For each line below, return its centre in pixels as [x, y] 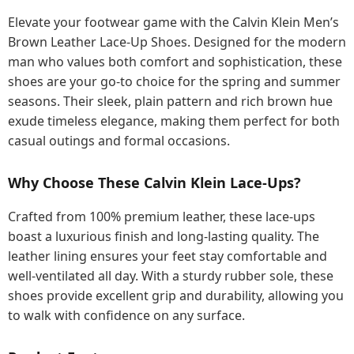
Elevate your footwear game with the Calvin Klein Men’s [173, 22]
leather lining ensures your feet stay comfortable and [168, 256]
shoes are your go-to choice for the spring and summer [174, 81]
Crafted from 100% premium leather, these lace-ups [162, 217]
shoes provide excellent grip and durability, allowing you [176, 296]
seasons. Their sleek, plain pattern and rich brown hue [170, 101]
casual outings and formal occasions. [119, 141]
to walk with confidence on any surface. [126, 315]
